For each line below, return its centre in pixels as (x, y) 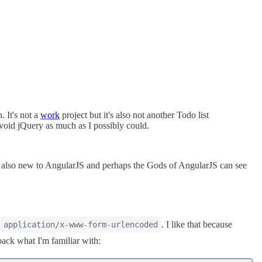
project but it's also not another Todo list (134, 115)
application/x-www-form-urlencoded (81, 225)
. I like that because (197, 224)
